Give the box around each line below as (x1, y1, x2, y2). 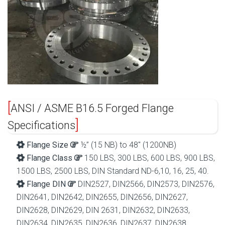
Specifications (8, 119, 75, 132)
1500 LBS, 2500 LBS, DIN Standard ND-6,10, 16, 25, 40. (17, 166, 209, 176)
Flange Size (27, 140, 68, 150)
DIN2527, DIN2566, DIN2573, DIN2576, (76, 179, 214, 189)
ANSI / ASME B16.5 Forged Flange (11, 102, 174, 115)
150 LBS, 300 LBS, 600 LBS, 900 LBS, (82, 153, 215, 163)
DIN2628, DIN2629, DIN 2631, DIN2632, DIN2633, (17, 205, 190, 215)
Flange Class (27, 153, 72, 163)
